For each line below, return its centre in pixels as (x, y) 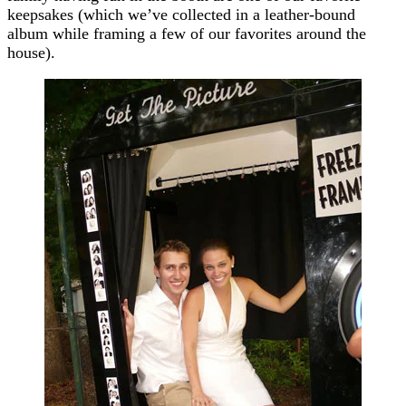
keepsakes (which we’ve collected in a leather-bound (181, 14)
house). (31, 52)
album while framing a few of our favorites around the (187, 33)
